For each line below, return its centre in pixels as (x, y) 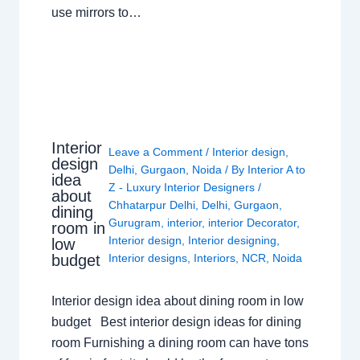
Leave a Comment (156, 152)
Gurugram (135, 223)
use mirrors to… (96, 12)
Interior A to (277, 170)
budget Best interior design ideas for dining (176, 322)
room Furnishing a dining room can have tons (180, 343)
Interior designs (148, 258)
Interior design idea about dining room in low (177, 301)
